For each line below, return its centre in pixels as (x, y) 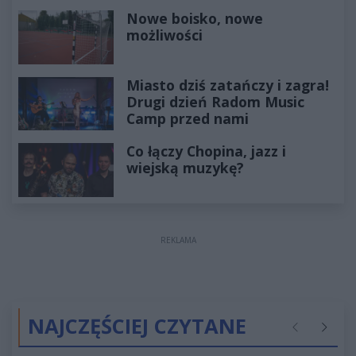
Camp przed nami (188, 118)
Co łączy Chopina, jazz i (206, 151)
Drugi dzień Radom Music (215, 101)
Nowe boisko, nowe (195, 19)
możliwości (164, 35)
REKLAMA (178, 240)
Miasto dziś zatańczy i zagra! (228, 85)
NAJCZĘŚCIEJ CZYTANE (137, 326)
